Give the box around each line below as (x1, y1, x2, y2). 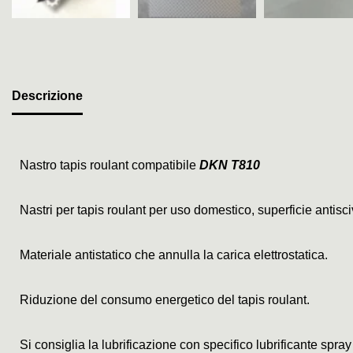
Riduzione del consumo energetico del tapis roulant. (20, 293, 310, 307)
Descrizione (12, 89, 83, 103)
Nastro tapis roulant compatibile (20, 158, 199, 173)
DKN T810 (199, 158, 260, 173)
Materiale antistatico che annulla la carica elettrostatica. (20, 248, 328, 262)
